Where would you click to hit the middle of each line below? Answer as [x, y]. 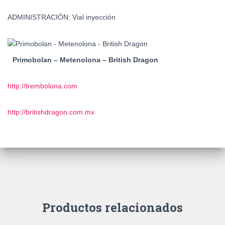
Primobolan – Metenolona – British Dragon [85, 60]
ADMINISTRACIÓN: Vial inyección [62, 17]
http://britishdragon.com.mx [51, 112]
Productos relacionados [113, 208]
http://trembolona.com [42, 86]
